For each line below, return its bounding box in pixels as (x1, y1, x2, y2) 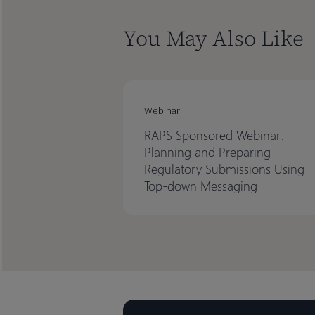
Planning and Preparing (144, 142, 271, 160)
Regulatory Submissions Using (144, 159, 305, 177)
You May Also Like (123, 23, 304, 53)
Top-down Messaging (144, 176, 258, 194)
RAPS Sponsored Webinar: (144, 125, 285, 143)
